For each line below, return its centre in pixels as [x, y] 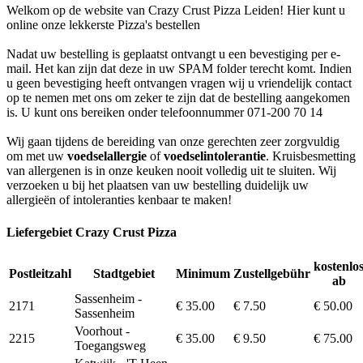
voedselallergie [107, 156]
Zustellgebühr [272, 273]
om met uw [37, 156]
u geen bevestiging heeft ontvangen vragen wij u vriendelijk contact [179, 83]
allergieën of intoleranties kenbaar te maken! [119, 200]
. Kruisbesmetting [311, 156]
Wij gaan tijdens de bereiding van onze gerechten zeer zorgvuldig [173, 142]
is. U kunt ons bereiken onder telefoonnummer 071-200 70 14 [164, 113]
